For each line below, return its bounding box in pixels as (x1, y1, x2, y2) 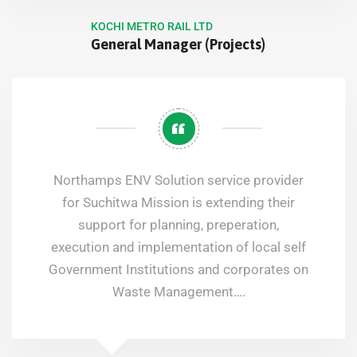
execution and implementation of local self (51, 238, 306, 255)
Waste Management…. (112, 283, 245, 300)
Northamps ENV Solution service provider (53, 171, 304, 188)
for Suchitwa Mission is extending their (62, 194, 295, 210)
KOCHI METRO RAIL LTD (90, 19, 213, 33)
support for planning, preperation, (78, 216, 279, 233)
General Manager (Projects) (90, 35, 265, 53)
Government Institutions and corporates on (49, 261, 308, 277)
